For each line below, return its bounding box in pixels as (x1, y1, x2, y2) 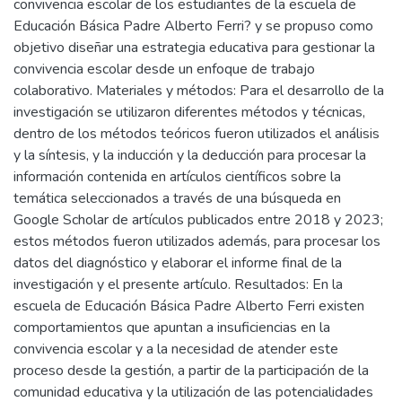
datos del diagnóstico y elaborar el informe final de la (13, 252, 342, 273)
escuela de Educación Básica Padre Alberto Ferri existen (13, 295, 364, 316)
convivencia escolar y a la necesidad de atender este (13, 338, 338, 359)
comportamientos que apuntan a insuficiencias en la (13, 317, 330, 337)
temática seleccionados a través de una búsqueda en (13, 188, 341, 208)
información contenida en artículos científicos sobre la (13, 166, 341, 187)
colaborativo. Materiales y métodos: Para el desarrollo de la (13, 80, 384, 100)
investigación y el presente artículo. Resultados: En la (13, 274, 343, 294)
